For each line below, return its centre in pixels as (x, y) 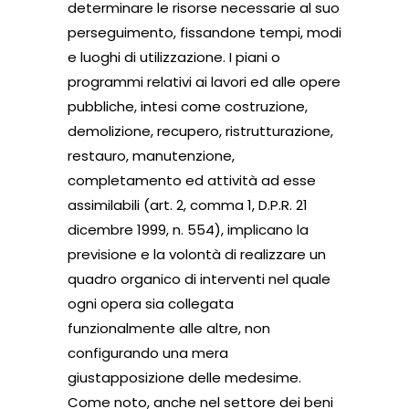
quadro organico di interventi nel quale (199, 278)
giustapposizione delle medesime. (184, 377)
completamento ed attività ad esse (192, 180)
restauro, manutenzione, (151, 155)
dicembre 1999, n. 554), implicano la (188, 229)
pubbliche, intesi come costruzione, (188, 106)
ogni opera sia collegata (151, 303)
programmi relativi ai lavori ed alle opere (204, 81)
